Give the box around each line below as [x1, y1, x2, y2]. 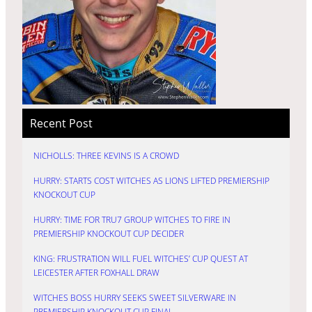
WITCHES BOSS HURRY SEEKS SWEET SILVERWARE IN [33, 292, 236, 304]
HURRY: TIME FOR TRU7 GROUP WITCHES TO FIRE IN [33, 214, 231, 226]
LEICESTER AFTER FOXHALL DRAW [33, 267, 159, 279]
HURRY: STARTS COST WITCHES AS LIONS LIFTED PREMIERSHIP [33, 175, 270, 187]
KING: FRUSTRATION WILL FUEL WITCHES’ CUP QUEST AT [33, 253, 248, 265]
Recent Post [29, 115, 93, 131]
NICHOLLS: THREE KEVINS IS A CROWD [33, 150, 179, 162]
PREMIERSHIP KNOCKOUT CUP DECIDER [33, 228, 184, 240]
